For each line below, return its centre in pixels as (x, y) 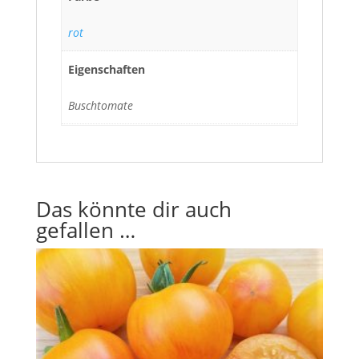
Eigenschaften (107, 70)
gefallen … (85, 230)
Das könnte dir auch (133, 209)
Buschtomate (101, 106)
